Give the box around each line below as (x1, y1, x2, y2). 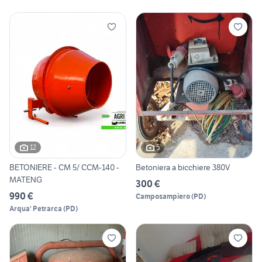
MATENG (9, 174, 42, 185)
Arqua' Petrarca (9, 204, 62, 213)
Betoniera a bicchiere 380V (136, 161, 230, 173)
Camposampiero (136, 191, 190, 201)
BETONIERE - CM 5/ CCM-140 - (9, 161, 119, 173)
